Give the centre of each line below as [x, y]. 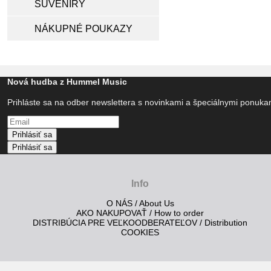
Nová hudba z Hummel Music [67, 81]
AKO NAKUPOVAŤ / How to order [140, 213]
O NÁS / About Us [140, 204]
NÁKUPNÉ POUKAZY [83, 29]
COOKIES [140, 233]
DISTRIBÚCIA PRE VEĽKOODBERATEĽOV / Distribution [140, 223]
